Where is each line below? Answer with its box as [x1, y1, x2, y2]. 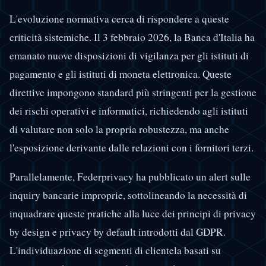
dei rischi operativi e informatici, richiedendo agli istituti [9, 104, 248, 118]
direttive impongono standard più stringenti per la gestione [9, 85, 256, 100]
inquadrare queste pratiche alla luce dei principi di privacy [9, 206, 256, 220]
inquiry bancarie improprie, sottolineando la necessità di [9, 188, 247, 202]
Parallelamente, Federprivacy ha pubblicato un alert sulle [9, 169, 251, 183]
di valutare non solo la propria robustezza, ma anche [9, 122, 229, 137]
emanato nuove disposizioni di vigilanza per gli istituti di [9, 49, 249, 63]
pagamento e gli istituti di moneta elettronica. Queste [9, 67, 232, 81]
